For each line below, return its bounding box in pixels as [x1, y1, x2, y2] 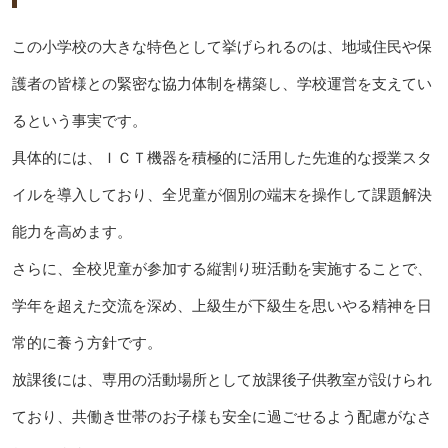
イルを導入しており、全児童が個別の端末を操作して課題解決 [11, 186, 432, 204]
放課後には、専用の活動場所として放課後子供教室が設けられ [11, 371, 432, 389]
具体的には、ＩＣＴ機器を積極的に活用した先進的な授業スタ [11, 149, 432, 167]
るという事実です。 [11, 112, 147, 130]
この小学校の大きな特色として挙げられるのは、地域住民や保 [11, 38, 432, 56]
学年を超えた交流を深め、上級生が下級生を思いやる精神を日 [11, 297, 432, 315]
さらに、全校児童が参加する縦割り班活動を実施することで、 [11, 260, 432, 278]
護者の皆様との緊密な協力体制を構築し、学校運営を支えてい [11, 75, 432, 93]
